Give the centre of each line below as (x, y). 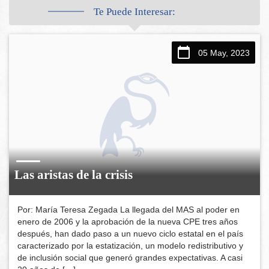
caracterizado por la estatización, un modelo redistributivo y (131, 246)
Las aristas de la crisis (74, 175)
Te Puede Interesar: (134, 11)
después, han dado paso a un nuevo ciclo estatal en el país (131, 234)
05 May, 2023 (224, 53)
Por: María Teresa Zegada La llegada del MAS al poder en (129, 210)
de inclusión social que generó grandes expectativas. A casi (130, 258)
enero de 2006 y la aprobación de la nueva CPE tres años (128, 222)
